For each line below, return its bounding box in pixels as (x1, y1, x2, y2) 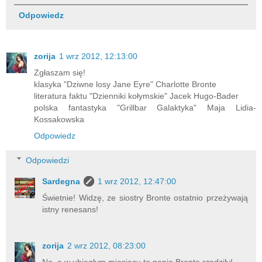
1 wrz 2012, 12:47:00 (98, 176, 177, 186)
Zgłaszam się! (34, 68, 85, 78)
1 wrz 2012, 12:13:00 (59, 51, 137, 61)
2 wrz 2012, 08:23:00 (67, 240, 146, 250)
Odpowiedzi (26, 155, 70, 165)
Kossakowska (34, 115, 84, 125)
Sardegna (42, 176, 81, 186)
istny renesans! (42, 204, 99, 214)
